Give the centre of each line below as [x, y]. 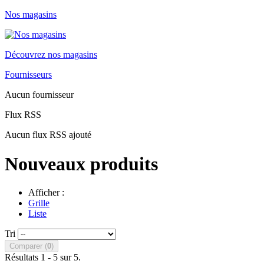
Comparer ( [28, 246]
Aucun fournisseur [39, 95]
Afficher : [46, 193]
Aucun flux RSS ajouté [48, 135]
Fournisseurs [28, 75]
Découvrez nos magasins [51, 55]
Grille [39, 203]
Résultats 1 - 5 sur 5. [43, 258]
